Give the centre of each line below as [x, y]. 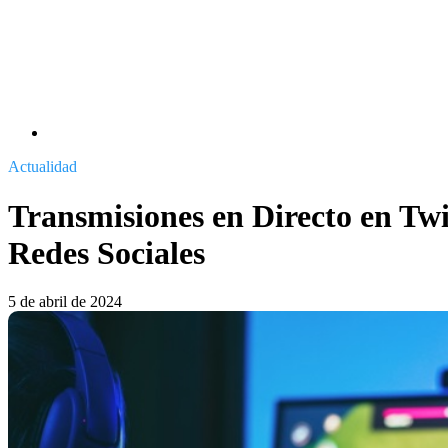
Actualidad [42, 167]
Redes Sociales [106, 252]
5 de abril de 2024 [65, 302]
